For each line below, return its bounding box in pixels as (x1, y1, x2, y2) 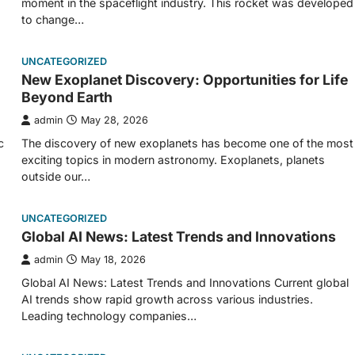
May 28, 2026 (81, 114, 148, 126)
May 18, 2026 (81, 254, 146, 265)
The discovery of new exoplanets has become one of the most (21, 136, 353, 150)
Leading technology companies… (21, 309, 197, 323)
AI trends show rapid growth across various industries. (21, 292, 313, 306)
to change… (21, 13, 84, 26)
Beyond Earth (21, 89, 113, 105)
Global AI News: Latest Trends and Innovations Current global (21, 276, 349, 289)
